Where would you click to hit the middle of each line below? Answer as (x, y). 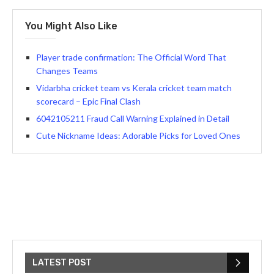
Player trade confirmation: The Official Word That (131, 57)
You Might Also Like (71, 26)
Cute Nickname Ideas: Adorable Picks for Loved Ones (138, 136)
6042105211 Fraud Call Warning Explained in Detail (133, 119)
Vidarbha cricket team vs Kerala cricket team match (134, 88)
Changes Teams (67, 71)
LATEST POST (62, 263)
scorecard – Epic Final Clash (88, 102)
